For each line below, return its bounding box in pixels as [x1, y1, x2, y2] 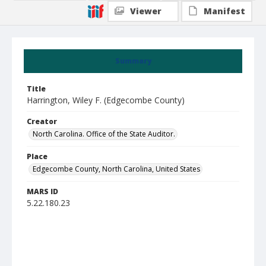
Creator [27, 116, 57, 126]
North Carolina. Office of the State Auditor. [33, 129, 175, 139]
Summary [115, 56, 151, 66]
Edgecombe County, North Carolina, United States [33, 164, 200, 174]
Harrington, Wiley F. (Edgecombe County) [27, 94, 185, 106]
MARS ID [27, 186, 58, 197]
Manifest [204, 5, 245, 17]
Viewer [130, 5, 161, 17]
